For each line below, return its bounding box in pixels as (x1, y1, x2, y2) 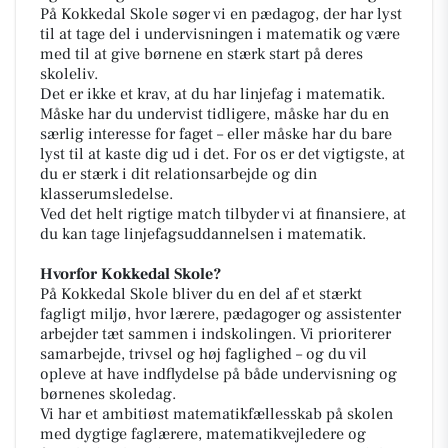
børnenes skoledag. (40, 384, 176, 404)
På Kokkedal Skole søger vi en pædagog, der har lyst (40, 4, 402, 24)
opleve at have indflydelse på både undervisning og (40, 364, 397, 384)
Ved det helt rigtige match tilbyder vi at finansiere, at (40, 204, 406, 224)
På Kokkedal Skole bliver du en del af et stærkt (40, 284, 362, 304)
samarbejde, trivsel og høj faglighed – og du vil (40, 344, 367, 364)
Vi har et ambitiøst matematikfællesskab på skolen (40, 404, 393, 424)
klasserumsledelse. (40, 184, 173, 204)
